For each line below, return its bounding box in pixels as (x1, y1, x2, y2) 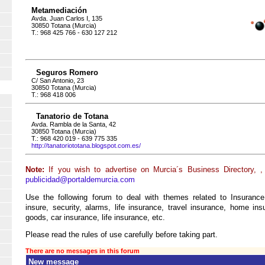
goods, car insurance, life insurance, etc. (25, 212, 165, 222)
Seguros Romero (36, 67, 98, 77)
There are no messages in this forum (25, 247, 140, 255)
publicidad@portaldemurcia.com (25, 174, 135, 184)
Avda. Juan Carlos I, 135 (31, 15, 102, 22)
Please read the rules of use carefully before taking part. (25, 230, 218, 240)
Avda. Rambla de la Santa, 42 (31, 120, 116, 128)
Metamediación (31, 6, 87, 15)
